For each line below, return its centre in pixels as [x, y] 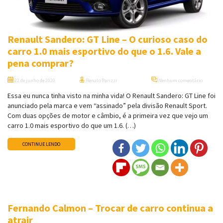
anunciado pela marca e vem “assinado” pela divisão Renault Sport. [107, 106]
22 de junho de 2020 [34, 81]
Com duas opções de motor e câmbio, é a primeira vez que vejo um [108, 116]
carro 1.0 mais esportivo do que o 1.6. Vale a [104, 51]
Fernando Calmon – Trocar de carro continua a [110, 208]
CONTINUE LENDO [41, 144]
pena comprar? [41, 63]
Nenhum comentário [180, 81]
